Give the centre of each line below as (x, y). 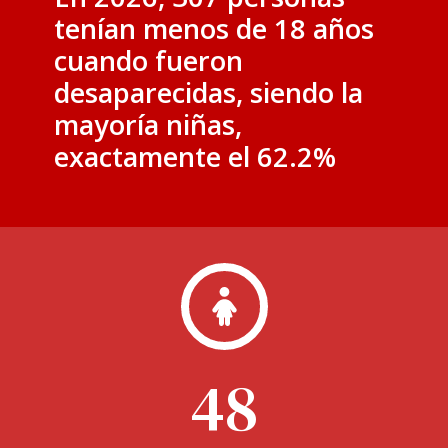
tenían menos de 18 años (214, 28)
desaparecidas (145, 92)
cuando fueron (149, 60)
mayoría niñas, (148, 124)
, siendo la (300, 92)
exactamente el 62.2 (184, 156)
